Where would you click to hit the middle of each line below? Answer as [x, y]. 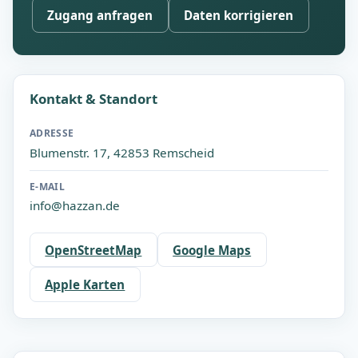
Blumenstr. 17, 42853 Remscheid [122, 152]
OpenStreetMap [93, 250]
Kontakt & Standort [93, 99]
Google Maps [212, 250]
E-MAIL [48, 186]
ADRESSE [52, 133]
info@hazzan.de [75, 205]
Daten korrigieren [239, 15]
